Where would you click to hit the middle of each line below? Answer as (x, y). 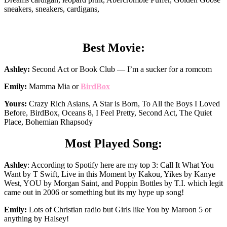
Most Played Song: (113, 143)
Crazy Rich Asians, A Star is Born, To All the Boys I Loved (123, 103)
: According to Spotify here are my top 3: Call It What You (121, 165)
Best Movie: (113, 47)
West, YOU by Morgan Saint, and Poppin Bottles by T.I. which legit (113, 183)
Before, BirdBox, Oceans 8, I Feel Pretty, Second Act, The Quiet (108, 112)
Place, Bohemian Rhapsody (48, 122)
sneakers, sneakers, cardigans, (52, 9)
